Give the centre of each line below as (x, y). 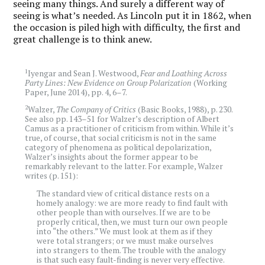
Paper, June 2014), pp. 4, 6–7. (76, 92)
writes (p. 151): (52, 176)
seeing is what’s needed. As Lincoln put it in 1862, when (132, 15)
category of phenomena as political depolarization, (118, 148)
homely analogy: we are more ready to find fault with (132, 203)
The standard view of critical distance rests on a (123, 193)
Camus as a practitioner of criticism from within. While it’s (130, 129)
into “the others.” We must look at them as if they (125, 231)
